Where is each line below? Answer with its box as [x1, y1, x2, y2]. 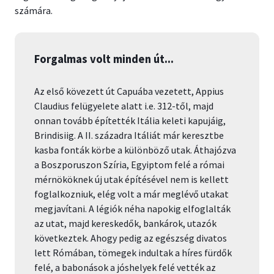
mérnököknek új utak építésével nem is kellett [34, 173, 229, 186]
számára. [15, 4, 53, 17]
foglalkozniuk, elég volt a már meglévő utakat [34, 188, 229, 201]
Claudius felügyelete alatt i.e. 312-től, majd [34, 100, 213, 113]
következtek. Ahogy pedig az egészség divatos [34, 232, 227, 245]
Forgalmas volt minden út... [34, 52, 174, 67]
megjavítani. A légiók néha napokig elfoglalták [34, 202, 231, 215]
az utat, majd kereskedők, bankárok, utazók [34, 217, 217, 230]
